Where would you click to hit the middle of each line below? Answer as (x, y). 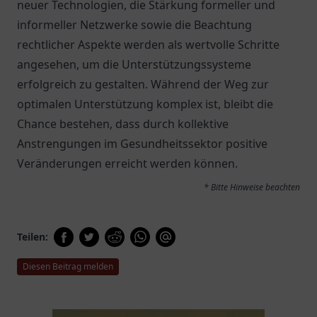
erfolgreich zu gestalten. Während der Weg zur (143, 84)
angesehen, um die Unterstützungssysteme (134, 64)
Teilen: (33, 237)
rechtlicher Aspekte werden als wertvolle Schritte (148, 45)
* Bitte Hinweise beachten (252, 187)
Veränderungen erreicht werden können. (127, 163)
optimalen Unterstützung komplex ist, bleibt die (145, 104)
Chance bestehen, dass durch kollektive (123, 124)
